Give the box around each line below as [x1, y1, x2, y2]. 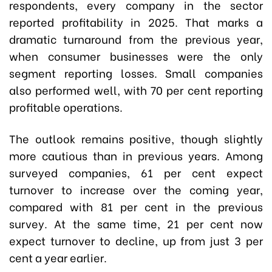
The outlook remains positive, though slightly [9, 130, 263, 147]
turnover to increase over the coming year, [9, 181, 263, 198]
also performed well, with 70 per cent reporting [9, 81, 263, 98]
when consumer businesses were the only [9, 47, 263, 64]
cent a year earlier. [9, 249, 107, 266]
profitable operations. [9, 98, 123, 115]
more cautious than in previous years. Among [9, 147, 263, 164]
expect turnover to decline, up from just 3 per [9, 232, 263, 249]
